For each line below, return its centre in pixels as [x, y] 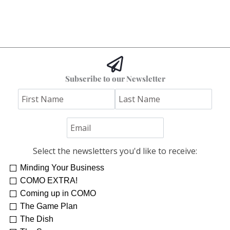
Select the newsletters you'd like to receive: [115, 151]
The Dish [37, 219]
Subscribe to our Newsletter [115, 78]
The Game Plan [49, 206]
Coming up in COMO [58, 193]
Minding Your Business [62, 167]
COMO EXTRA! [49, 180]
